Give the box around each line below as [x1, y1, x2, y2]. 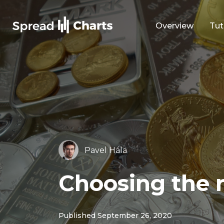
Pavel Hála [84, 145, 127, 155]
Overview [155, 21, 193, 30]
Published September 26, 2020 [58, 211, 172, 220]
